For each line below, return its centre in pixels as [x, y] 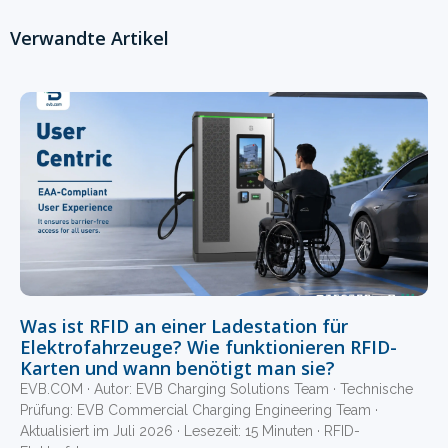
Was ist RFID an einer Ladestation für [184, 325]
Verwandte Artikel [89, 37]
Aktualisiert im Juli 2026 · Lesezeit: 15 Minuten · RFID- [190, 430]
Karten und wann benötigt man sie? [177, 367]
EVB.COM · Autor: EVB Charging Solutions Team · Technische [216, 388]
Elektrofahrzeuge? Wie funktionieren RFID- [208, 346]
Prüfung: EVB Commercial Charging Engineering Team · [199, 409]
